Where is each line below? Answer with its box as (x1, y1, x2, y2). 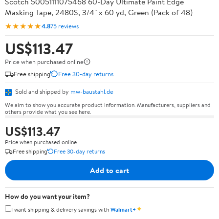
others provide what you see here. (5, 107, 91, 116)
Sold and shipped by (14, 87, 70, 96)
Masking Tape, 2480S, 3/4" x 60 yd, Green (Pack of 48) (5, 7, 193, 18)
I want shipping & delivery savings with (11, 205, 110, 214)
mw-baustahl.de (70, 87, 113, 96)
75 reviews (50, 21, 79, 30)
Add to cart (90, 164, 129, 175)
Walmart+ (110, 205, 136, 214)
